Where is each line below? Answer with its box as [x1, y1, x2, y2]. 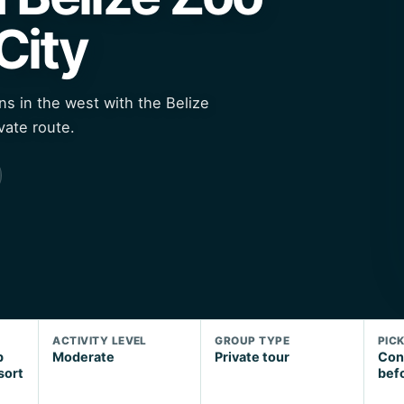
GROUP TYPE [215, 335, 290, 348]
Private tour [215, 349, 290, 365]
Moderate [52, 349, 115, 365]
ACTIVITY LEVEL [52, 335, 147, 348]
